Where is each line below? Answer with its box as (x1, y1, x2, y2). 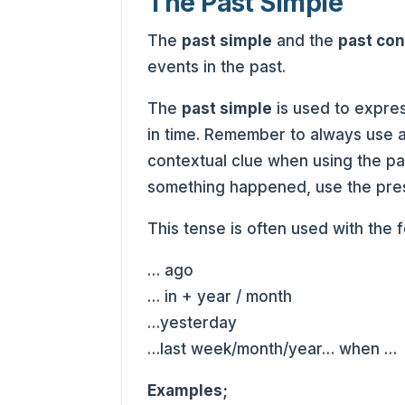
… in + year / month (147, 287, 293, 306)
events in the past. (147, 57, 287, 76)
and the (272, 31, 339, 50)
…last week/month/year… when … (147, 339, 398, 358)
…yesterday (147, 313, 238, 332)
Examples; (147, 381, 229, 400)
